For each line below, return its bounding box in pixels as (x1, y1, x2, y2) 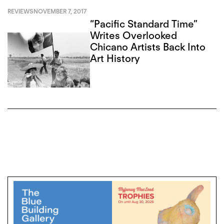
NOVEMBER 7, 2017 (33, 7, 86, 15)
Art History (90, 52, 140, 65)
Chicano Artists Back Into (90, 41, 206, 53)
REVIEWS (7, 7, 33, 15)
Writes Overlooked (90, 29, 177, 42)
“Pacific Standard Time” (90, 18, 198, 30)
